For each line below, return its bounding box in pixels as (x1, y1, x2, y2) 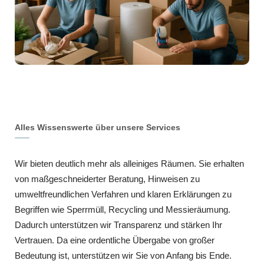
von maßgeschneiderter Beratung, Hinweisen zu (15, 173, 200, 184)
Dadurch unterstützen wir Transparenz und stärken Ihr (15, 219, 222, 230)
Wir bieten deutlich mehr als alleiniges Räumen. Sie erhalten (15, 158, 244, 169)
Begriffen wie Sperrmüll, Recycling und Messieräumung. (15, 204, 230, 214)
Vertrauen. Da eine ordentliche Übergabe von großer (15, 235, 214, 245)
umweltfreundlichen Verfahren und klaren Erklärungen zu (15, 189, 232, 199)
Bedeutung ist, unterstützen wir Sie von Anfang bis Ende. (15, 250, 232, 260)
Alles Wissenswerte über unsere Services (15, 122, 180, 132)
